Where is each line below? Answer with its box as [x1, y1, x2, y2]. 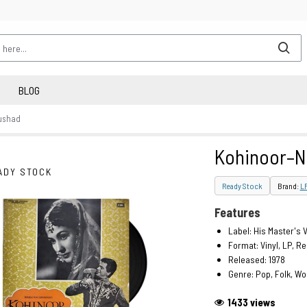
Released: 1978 [228, 254, 285, 265]
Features [214, 205, 260, 220]
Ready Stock [221, 181, 262, 191]
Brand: [277, 181, 300, 191]
